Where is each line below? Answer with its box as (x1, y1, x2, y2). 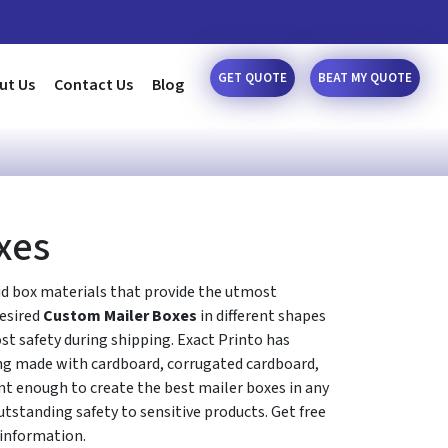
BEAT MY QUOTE (318, 69, 413, 87)
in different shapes (200, 305, 326, 327)
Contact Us (54, 74, 133, 96)
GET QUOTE (218, 69, 288, 87)
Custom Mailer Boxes (43, 305, 200, 327)
